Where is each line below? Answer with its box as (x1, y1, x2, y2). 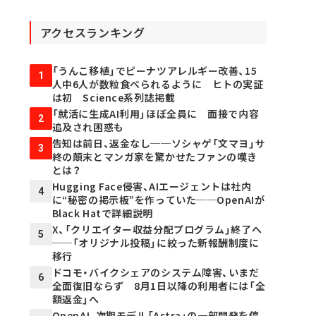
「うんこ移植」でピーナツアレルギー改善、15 (51, 63, 257, 78)
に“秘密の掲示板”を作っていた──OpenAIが (51, 193, 265, 207)
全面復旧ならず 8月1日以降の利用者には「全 (51, 279, 266, 293)
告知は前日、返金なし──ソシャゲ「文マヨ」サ (51, 136, 266, 151)
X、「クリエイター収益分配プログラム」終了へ (51, 222, 262, 237)
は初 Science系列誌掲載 (51, 90, 176, 105)
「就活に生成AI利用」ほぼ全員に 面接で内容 (51, 107, 260, 121)
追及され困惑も (51, 120, 124, 135)
